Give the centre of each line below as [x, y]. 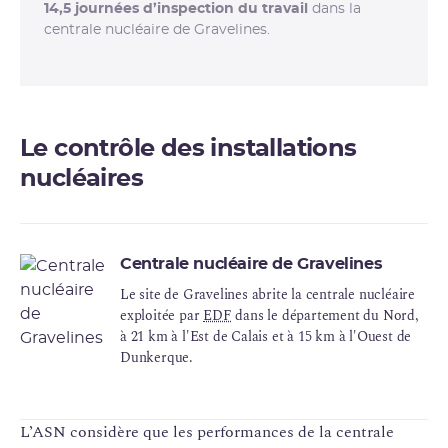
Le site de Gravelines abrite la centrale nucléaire [267, 294]
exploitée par [162, 315]
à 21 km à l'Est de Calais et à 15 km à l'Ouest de [266, 336]
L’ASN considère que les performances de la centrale [207, 431]
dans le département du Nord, [325, 315]
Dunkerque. [156, 357]
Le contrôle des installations [188, 148]
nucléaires [82, 178]
